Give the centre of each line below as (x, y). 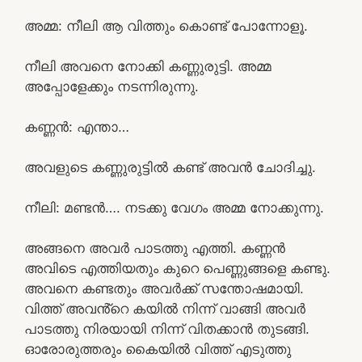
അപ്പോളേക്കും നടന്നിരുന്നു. (112, 86)
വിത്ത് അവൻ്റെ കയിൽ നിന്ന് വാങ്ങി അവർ (165, 308)
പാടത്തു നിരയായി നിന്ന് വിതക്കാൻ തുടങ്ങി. (167, 328)
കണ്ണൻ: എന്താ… (77, 126)
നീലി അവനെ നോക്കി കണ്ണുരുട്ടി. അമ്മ (148, 66)
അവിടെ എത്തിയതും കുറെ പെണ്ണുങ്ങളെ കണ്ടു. (177, 268)
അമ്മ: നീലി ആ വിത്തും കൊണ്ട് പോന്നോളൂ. (166, 25)
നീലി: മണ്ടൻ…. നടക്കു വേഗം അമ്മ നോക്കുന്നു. (174, 207)
